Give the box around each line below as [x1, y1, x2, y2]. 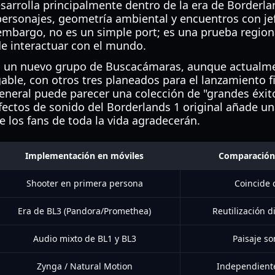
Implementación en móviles [25, 150, 144, 161]
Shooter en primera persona [26, 177, 143, 189]
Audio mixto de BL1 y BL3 [33, 233, 136, 244]
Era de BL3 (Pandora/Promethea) [18, 205, 151, 217]
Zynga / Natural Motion [36, 260, 133, 272]
